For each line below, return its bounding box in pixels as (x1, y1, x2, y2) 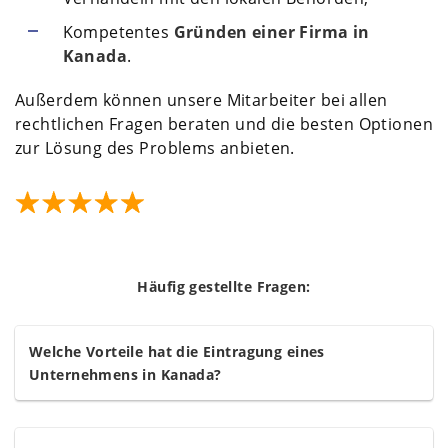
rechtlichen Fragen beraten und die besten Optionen (15, 113, 434, 136)
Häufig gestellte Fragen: (137, 277, 311, 297)
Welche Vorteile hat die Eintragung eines (29, 342, 325, 362)
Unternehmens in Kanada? (29, 365, 222, 385)
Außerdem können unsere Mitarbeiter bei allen (15, 89, 388, 112)
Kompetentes (62, 21, 174, 44)
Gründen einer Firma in (173, 21, 370, 44)
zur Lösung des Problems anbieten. (15, 137, 295, 160)
